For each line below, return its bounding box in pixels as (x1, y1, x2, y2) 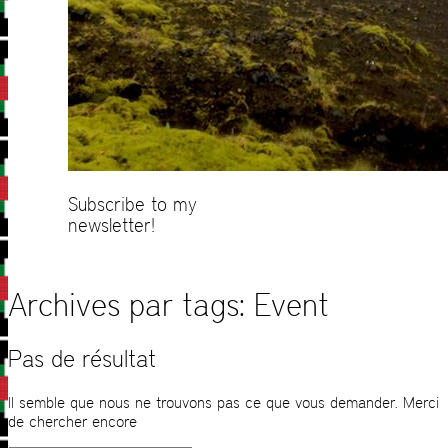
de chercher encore (8, 412, 137, 432)
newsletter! (68, 214, 155, 236)
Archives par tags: (8, 285, 254, 324)
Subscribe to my (68, 193, 197, 215)
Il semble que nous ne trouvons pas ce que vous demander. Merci (8, 393, 439, 413)
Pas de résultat (8, 345, 156, 374)
